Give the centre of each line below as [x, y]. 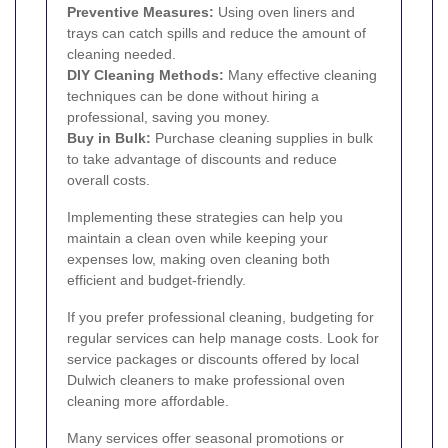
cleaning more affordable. [148, 401]
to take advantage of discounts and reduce [202, 159]
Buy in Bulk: [109, 138]
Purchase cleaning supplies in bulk [262, 138]
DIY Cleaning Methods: [145, 75]
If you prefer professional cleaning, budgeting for [220, 317]
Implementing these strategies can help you [205, 217]
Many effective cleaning [300, 75]
